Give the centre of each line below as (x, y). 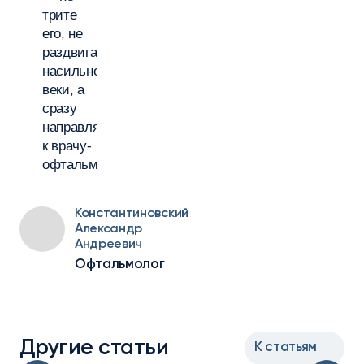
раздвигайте (80, 52)
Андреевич (109, 245)
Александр (109, 229)
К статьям (286, 347)
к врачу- (67, 146)
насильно (71, 71)
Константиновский (132, 214)
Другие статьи (94, 348)
